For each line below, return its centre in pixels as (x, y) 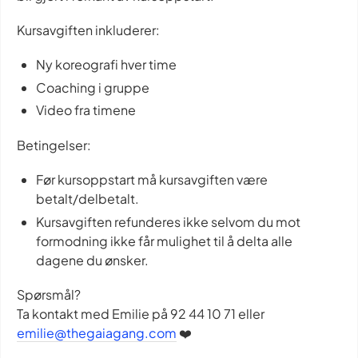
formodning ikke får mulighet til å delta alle (164, 241)
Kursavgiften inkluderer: (88, 30)
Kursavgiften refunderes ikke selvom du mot (168, 221)
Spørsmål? (49, 294)
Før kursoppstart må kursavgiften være (152, 179)
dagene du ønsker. (92, 260)
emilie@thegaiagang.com (97, 332)
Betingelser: (54, 145)
